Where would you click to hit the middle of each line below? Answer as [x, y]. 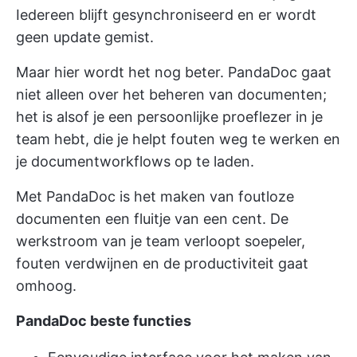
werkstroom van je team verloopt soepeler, [161, 241]
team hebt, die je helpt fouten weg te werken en [178, 139]
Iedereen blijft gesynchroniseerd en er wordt [166, 15]
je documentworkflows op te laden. [135, 161]
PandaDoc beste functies [104, 321]
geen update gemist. [85, 37]
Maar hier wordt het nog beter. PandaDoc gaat [174, 72]
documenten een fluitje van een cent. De [152, 219]
